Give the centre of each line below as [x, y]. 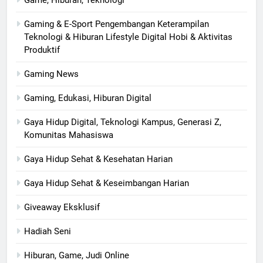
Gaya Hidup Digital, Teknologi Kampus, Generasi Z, [123, 122]
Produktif [42, 50]
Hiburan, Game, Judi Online [77, 256]
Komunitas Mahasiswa [69, 135]
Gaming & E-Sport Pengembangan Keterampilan [117, 24]
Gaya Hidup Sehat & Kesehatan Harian [98, 159]
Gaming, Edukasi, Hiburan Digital [88, 98]
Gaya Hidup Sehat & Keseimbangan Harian [107, 183]
